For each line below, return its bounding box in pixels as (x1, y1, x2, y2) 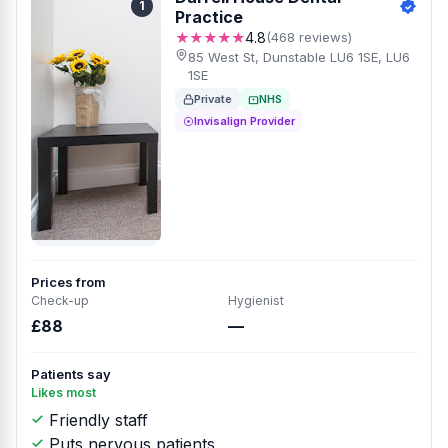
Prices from (31, 274, 106, 290)
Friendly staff (44, 410, 148, 430)
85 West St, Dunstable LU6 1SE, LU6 (188, 49, 411, 65)
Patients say (31, 366, 111, 382)
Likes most (31, 385, 96, 400)
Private (194, 92, 232, 106)
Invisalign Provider (194, 114, 295, 128)
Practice (175, 7, 243, 27)
